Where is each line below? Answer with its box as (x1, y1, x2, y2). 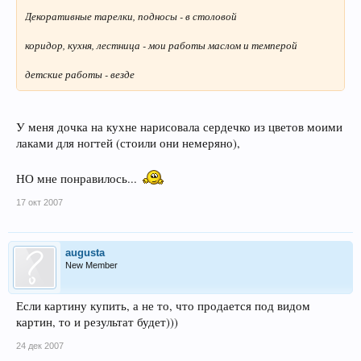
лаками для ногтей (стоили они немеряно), (16, 135, 240, 151)
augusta (65, 246, 105, 259)
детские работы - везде (25, 67, 135, 81)
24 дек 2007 (16, 340, 64, 351)
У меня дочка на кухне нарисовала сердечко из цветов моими (16, 118, 342, 135)
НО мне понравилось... (16, 170, 140, 186)
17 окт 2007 (16, 197, 63, 207)
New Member (65, 259, 118, 270)
